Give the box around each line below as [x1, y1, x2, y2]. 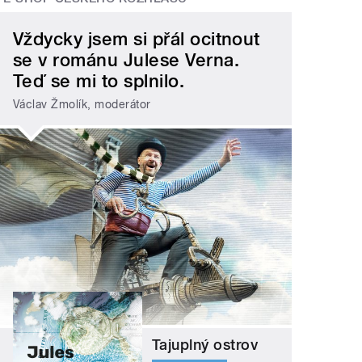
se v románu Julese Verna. [13, 49, 240, 71]
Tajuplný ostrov [152, 336, 259, 354]
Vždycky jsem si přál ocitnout [13, 28, 260, 50]
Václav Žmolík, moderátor [13, 97, 151, 111]
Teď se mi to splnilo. [13, 70, 185, 92]
